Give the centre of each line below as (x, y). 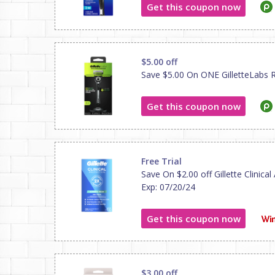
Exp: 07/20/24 (168, 187)
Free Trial (161, 161)
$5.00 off (159, 62)
